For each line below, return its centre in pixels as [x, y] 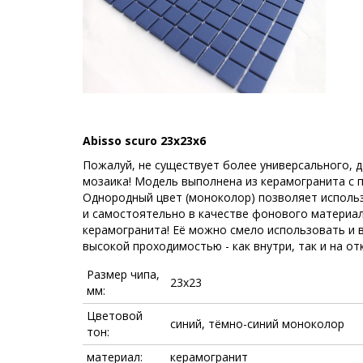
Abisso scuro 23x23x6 [144, 141]
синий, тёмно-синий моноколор [257, 324]
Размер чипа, [123, 274]
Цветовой [115, 316]
